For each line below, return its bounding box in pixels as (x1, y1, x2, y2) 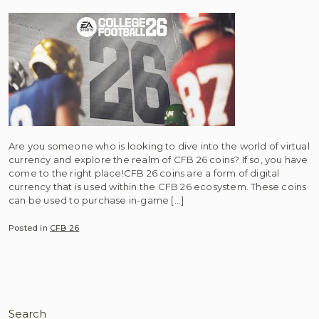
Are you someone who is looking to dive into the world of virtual (9, 140, 310, 152)
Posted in (9, 222, 51, 233)
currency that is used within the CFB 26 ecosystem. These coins (9, 181, 307, 192)
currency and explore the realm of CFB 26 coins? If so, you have (9, 154, 308, 165)
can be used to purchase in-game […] (9, 194, 184, 206)
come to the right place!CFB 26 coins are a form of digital (9, 167, 280, 179)
